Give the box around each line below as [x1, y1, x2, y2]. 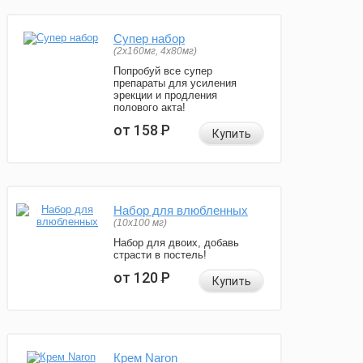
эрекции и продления [113, 89, 217, 102]
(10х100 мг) [113, 217, 167, 229]
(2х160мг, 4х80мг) [113, 45, 197, 58]
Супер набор [113, 32, 185, 46]
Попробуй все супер [113, 65, 212, 78]
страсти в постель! [113, 249, 207, 262]
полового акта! [113, 101, 186, 114]
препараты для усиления [113, 77, 237, 90]
